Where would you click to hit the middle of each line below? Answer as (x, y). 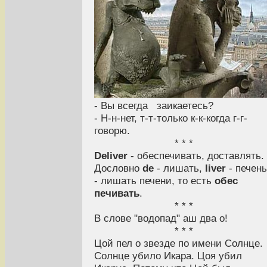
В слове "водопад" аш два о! (161, 218)
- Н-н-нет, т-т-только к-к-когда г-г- (171, 118)
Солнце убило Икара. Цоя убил (168, 255)
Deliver (111, 155)
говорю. (112, 130)
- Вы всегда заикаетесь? (154, 105)
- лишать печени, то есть (154, 180)
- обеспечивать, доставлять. (196, 155)
